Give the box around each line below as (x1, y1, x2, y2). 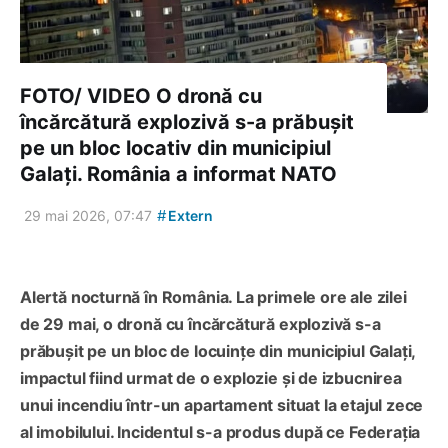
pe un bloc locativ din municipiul (20, 135, 331, 160)
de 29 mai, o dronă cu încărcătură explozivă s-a (20, 313, 381, 334)
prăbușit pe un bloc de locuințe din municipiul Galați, (20, 340, 416, 361)
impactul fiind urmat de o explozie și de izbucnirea (20, 367, 402, 388)
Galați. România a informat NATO (20, 161, 337, 186)
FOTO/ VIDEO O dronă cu (20, 83, 262, 108)
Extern (165, 206, 213, 224)
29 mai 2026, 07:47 (24, 206, 152, 224)
